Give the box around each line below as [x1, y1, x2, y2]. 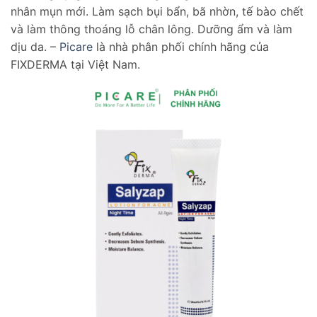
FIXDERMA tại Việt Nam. [11, 57, 140, 71]
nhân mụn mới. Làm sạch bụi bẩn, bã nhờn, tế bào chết [11, 4, 304, 18]
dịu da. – [11, 40, 59, 54]
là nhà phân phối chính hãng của [93, 40, 269, 54]
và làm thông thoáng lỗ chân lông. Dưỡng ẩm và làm [11, 22, 292, 36]
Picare [59, 40, 93, 54]
